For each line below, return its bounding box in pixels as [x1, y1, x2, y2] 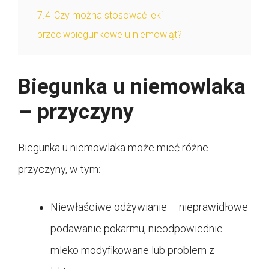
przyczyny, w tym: [18, 162, 100, 175]
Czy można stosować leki [54, 9, 163, 21]
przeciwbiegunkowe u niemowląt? [37, 28, 182, 40]
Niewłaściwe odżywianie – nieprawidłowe [50, 200, 248, 213]
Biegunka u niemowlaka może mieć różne [18, 141, 208, 154]
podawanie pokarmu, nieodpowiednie [50, 222, 223, 235]
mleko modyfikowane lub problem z [50, 243, 214, 256]
